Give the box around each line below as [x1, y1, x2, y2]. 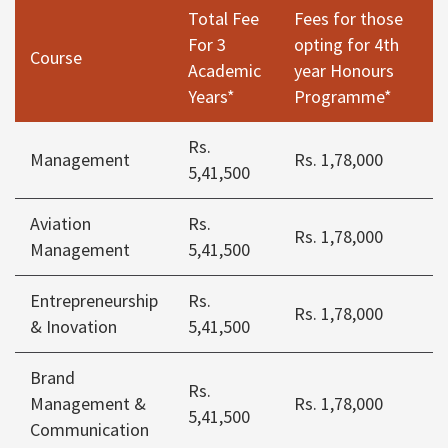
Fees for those [294, 7, 403, 31]
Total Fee [188, 7, 259, 31]
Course [30, 46, 82, 70]
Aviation [30, 212, 91, 236]
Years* [188, 85, 235, 109]
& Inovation [30, 315, 117, 339]
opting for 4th [294, 33, 399, 57]
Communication [30, 418, 149, 442]
